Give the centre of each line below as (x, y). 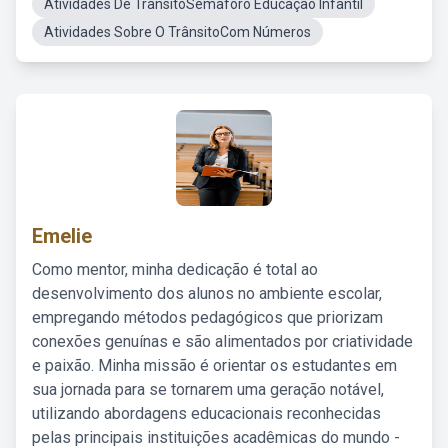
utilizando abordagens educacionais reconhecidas (206, 413)
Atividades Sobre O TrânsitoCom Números (177, 32)
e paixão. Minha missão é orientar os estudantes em (214, 365)
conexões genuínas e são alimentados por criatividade (222, 341)
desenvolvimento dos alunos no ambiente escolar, (207, 293)
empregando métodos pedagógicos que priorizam (207, 317)
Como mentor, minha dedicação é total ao (175, 269)
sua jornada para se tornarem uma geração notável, (208, 389)
